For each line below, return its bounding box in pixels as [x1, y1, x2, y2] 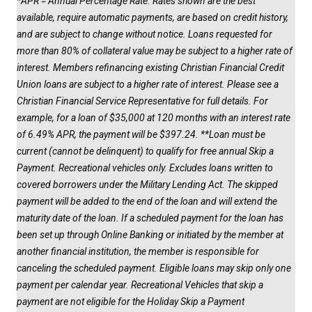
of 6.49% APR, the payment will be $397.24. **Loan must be [17, 129, 265, 140]
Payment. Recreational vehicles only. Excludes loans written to [17, 162, 273, 173]
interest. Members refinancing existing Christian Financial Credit [17, 62, 284, 73]
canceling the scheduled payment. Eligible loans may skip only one [17, 263, 291, 274]
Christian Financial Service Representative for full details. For [17, 95, 268, 107]
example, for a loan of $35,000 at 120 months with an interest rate [17, 112, 290, 123]
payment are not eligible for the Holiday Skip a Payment [17, 296, 244, 307]
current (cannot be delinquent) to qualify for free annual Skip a [17, 146, 274, 157]
